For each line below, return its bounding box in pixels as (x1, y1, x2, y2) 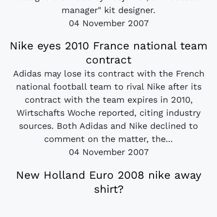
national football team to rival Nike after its (15, 81, 201, 92)
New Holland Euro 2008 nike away (15, 168, 201, 181)
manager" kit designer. (62, 5, 155, 15)
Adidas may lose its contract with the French (13, 68, 204, 79)
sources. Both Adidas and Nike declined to (19, 121, 198, 131)
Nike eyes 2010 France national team (10, 39, 207, 52)
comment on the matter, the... (44, 134, 173, 144)
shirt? (93, 182, 124, 195)
